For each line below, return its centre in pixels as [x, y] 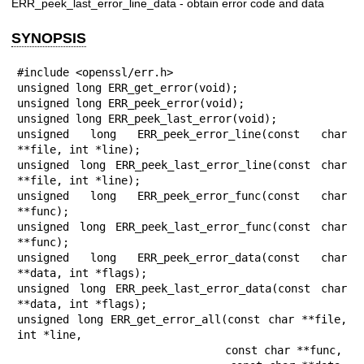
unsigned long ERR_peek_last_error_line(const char [182, 165]
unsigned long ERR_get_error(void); [128, 87]
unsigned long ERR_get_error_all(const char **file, [182, 319]
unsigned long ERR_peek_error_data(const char [182, 257]
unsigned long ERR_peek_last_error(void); [147, 118]
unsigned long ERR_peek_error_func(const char [182, 195]
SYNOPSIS [49, 38]
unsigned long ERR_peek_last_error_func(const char [182, 226]
